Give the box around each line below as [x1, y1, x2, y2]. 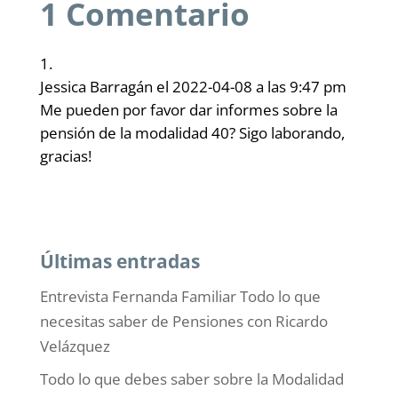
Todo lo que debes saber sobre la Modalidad [39, 368, 344, 389]
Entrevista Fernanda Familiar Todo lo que [39, 286, 321, 307]
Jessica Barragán [39, 76, 153, 98]
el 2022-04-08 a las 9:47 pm [155, 76, 346, 98]
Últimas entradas [39, 249, 200, 275]
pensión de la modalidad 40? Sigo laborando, [39, 123, 345, 144]
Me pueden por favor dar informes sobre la [39, 99, 338, 121]
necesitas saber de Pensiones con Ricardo [39, 311, 328, 332]
